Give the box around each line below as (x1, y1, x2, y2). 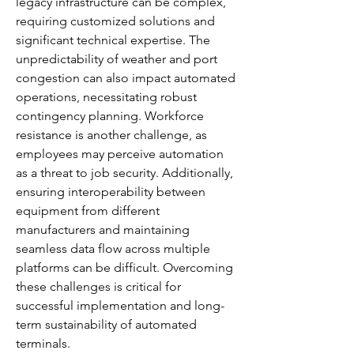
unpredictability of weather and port (16, 51, 217, 66)
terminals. (16, 336, 70, 351)
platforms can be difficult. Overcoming (16, 260, 233, 275)
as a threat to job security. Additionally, (16, 165, 233, 180)
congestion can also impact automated (16, 70, 235, 85)
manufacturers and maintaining (16, 222, 190, 237)
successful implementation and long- (16, 298, 224, 313)
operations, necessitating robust (16, 89, 197, 104)
